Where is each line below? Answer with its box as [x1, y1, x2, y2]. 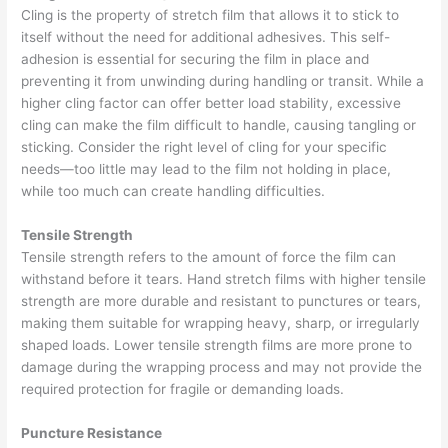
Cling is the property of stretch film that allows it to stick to [21, 7, 400, 24]
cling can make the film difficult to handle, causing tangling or [21, 117, 417, 134]
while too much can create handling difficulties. [21, 183, 326, 200]
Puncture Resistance [21, 424, 163, 441]
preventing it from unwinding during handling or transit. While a [21, 73, 425, 90]
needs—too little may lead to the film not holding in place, [21, 161, 392, 178]
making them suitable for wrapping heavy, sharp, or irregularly [21, 314, 421, 331]
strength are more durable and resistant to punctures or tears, [21, 292, 422, 309]
